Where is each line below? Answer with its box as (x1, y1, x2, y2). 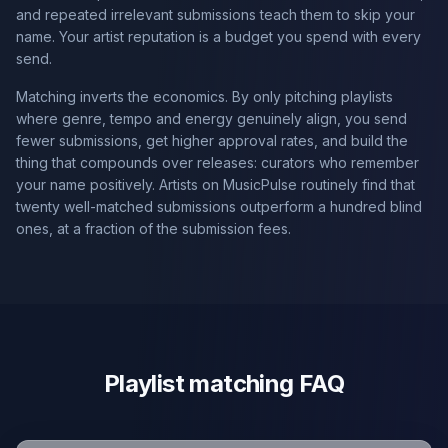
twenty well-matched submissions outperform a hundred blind (16, 198, 422, 215)
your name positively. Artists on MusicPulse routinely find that (16, 176, 415, 193)
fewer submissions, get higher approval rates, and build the (16, 132, 408, 149)
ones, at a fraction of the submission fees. (16, 220, 291, 237)
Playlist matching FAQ (103, 369, 345, 398)
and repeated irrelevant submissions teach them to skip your (16, 6, 415, 23)
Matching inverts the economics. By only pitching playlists (16, 88, 393, 105)
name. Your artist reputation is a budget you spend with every (16, 28, 421, 45)
